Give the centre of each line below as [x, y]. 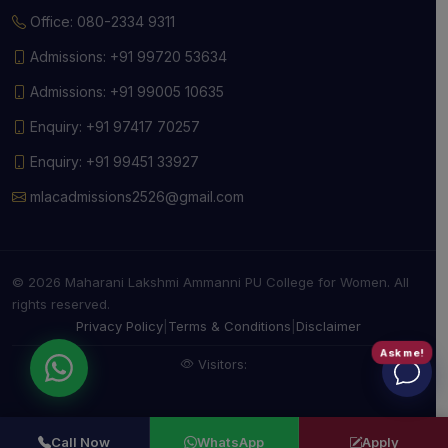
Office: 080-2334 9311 [100, 21]
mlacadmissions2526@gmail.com [135, 196]
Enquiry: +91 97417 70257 [113, 126]
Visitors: [220, 364]
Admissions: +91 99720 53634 [126, 56]
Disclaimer [328, 325]
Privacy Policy [119, 325]
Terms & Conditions [229, 325]
